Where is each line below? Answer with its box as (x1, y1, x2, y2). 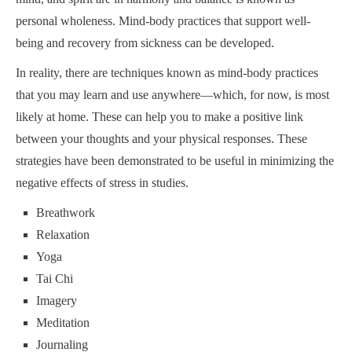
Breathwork (35, 205, 95, 219)
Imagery (35, 293, 77, 307)
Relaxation (35, 227, 90, 241)
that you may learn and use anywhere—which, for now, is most (16, 87, 329, 101)
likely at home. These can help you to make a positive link (16, 109, 303, 123)
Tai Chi (35, 271, 73, 285)
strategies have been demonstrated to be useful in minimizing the (16, 153, 334, 167)
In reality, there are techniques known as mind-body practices (16, 65, 318, 79)
